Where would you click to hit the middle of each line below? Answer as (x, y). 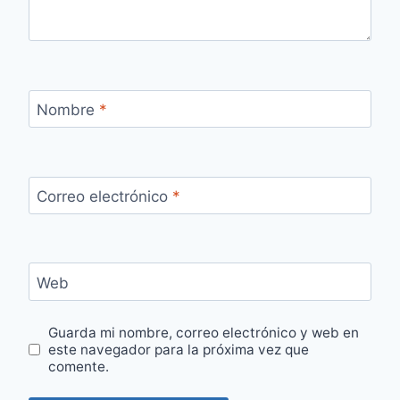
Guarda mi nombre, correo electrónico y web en (204, 332)
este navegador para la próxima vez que (179, 349)
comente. (79, 366)
